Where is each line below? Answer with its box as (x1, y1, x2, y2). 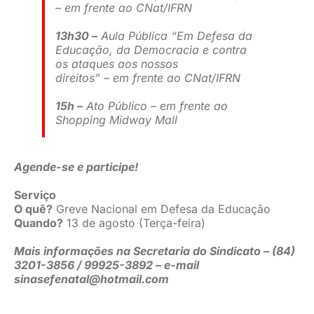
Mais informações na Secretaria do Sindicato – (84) (13, 244, 295, 259)
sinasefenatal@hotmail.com (13, 272, 169, 287)
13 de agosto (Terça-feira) (62, 216, 205, 231)
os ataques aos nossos (55, 57, 178, 71)
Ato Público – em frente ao (82, 99, 228, 114)
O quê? (13, 202, 53, 217)
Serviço (13, 188, 56, 203)
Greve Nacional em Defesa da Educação (52, 202, 271, 217)
